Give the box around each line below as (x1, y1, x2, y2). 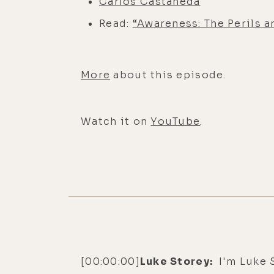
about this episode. (110, 68, 226, 81)
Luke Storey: (139, 254, 216, 268)
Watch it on (81, 114, 151, 128)
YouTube (150, 114, 201, 128)
